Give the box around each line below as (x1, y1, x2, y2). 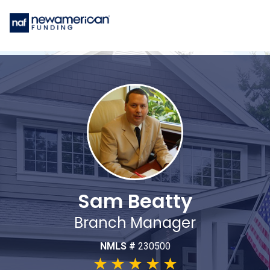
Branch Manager (74, 213, 196, 233)
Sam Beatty (78, 187, 192, 215)
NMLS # (99, 240, 138, 253)
